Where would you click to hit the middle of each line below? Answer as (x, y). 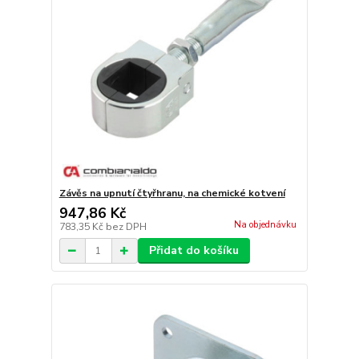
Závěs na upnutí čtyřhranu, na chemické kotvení (172, 193)
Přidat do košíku (194, 250)
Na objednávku (265, 225)
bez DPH (126, 227)
